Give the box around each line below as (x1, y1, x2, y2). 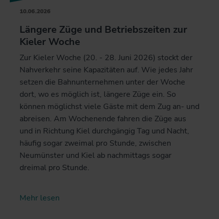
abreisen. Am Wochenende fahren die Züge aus (20, 113, 186, 124)
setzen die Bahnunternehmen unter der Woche (20, 76, 185, 88)
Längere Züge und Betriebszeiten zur (20, 22, 187, 36)
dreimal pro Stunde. (20, 162, 89, 173)
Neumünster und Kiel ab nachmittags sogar (20, 150, 172, 161)
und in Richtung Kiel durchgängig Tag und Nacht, (20, 125, 189, 136)
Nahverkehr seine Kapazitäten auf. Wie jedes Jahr (20, 64, 193, 75)
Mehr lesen (20, 192, 60, 203)
